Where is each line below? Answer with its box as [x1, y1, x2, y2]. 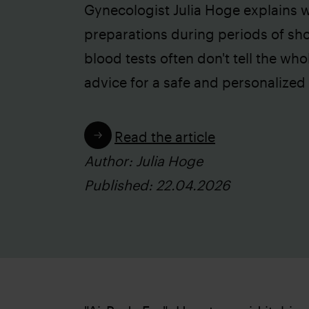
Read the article [114, 128, 215, 145]
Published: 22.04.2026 [84, 177, 230, 193]
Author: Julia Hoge [84, 152, 203, 169]
